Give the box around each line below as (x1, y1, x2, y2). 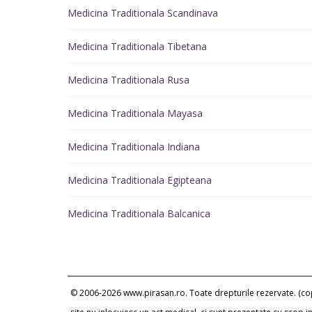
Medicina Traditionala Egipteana (68, 173, 212, 187)
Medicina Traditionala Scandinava (68, 6, 218, 19)
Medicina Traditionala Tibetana (68, 40, 207, 53)
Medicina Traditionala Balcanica (68, 207, 210, 220)
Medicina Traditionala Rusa (68, 73, 189, 86)
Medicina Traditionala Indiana (68, 140, 200, 153)
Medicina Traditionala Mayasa (68, 107, 203, 120)
